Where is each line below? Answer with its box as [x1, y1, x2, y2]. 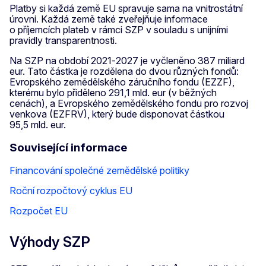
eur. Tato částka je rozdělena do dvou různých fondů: [9, 65, 239, 78]
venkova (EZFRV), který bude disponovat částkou [9, 108, 224, 121]
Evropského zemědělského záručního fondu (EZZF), [9, 76, 235, 88]
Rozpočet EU [9, 204, 68, 217]
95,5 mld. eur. [9, 119, 68, 131]
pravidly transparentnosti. [9, 34, 117, 47]
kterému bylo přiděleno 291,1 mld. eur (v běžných [9, 87, 217, 99]
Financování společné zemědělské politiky [9, 164, 189, 176]
